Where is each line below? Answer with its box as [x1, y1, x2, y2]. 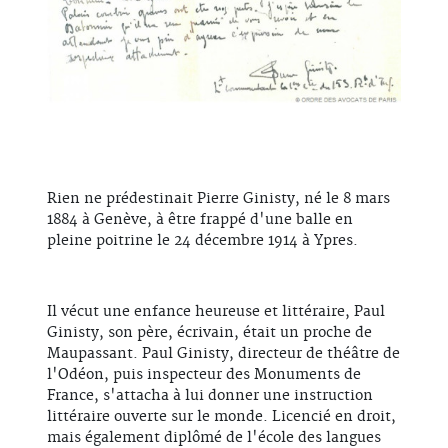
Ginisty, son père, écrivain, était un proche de [47, 324, 372, 343]
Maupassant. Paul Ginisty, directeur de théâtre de [47, 345, 400, 364]
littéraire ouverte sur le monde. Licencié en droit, [47, 408, 396, 427]
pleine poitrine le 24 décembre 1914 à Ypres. [47, 232, 358, 251]
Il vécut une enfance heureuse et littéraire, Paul [47, 303, 385, 322]
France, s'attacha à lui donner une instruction [47, 387, 373, 406]
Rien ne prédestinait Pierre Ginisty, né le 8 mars [47, 190, 390, 209]
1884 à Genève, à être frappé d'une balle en [47, 211, 353, 230]
